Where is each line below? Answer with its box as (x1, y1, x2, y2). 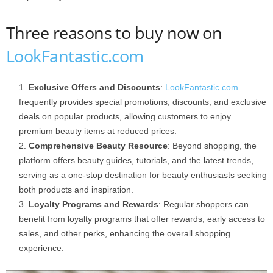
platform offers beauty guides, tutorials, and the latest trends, (19, 155, 253, 165)
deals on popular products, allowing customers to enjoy (19, 111, 231, 121)
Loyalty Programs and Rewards (29, 199, 158, 209)
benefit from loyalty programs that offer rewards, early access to (19, 213, 265, 224)
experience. (19, 243, 64, 253)
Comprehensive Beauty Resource (29, 140, 168, 151)
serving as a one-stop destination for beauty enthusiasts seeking (19, 169, 267, 180)
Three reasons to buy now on (6, 21, 222, 44)
